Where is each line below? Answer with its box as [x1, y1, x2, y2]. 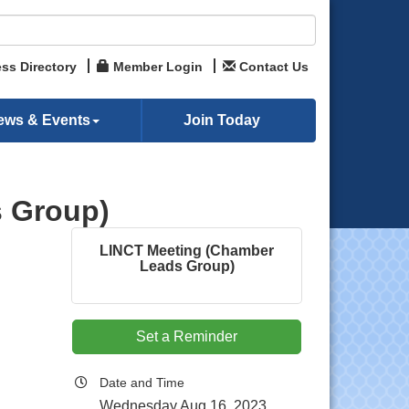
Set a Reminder [136, 329, 238, 344]
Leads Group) [139, 258, 235, 274]
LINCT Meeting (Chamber [100, 243, 275, 258]
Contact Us [239, 59, 309, 74]
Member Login [113, 59, 203, 74]
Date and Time [100, 375, 185, 390]
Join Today [183, 112, 260, 128]
